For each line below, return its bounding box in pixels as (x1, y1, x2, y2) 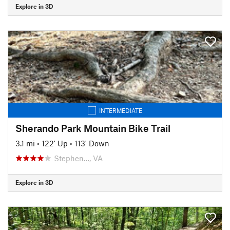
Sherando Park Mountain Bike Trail (15, 122, 170, 134)
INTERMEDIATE (99, 106, 142, 114)
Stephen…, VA (54, 153, 103, 163)
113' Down (74, 138, 109, 148)
